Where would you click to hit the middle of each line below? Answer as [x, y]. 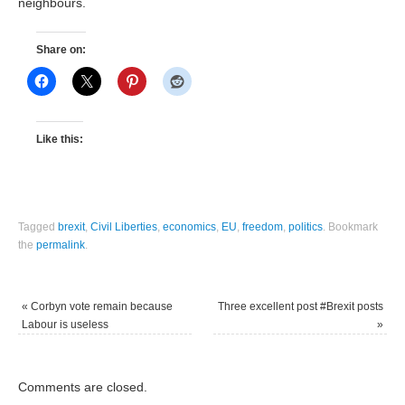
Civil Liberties [124, 227]
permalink [61, 245]
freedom [263, 227]
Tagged [38, 227]
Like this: [60, 139]
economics [190, 227]
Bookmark [352, 227]
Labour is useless [66, 325]
